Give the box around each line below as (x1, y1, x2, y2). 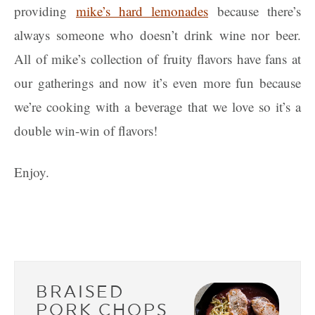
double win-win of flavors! (14, 122, 157, 139)
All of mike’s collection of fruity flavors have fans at (14, 50, 301, 67)
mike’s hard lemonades (76, 2, 208, 20)
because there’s (208, 2, 301, 20)
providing (14, 2, 76, 20)
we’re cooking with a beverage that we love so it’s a (14, 98, 301, 115)
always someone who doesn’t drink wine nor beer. (14, 26, 301, 44)
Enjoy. (14, 163, 49, 181)
